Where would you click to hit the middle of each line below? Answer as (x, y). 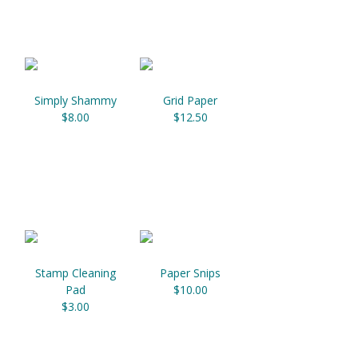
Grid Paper (190, 101)
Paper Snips (190, 273)
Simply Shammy (75, 101)
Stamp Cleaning (75, 273)
